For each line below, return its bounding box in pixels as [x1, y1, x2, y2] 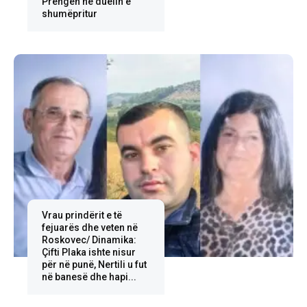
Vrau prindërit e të [41, 210, 122, 221]
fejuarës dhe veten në [41, 222, 138, 234]
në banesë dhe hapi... [41, 271, 136, 283]
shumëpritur [41, 8, 97, 20]
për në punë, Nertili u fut [41, 259, 147, 271]
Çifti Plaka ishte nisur [41, 247, 136, 258]
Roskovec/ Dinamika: [41, 234, 136, 246]
